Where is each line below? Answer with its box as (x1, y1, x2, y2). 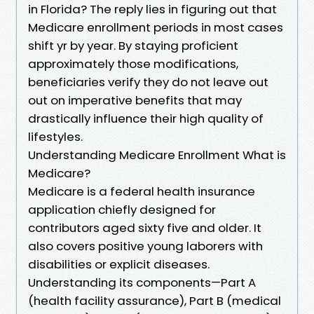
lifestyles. (28, 128, 83, 145)
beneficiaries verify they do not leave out (28, 73, 268, 90)
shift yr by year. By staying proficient (28, 36, 238, 54)
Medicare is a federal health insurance (28, 182, 255, 200)
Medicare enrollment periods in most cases (28, 18, 283, 36)
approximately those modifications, (28, 55, 238, 72)
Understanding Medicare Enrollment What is (28, 146, 286, 163)
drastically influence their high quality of (28, 109, 264, 127)
